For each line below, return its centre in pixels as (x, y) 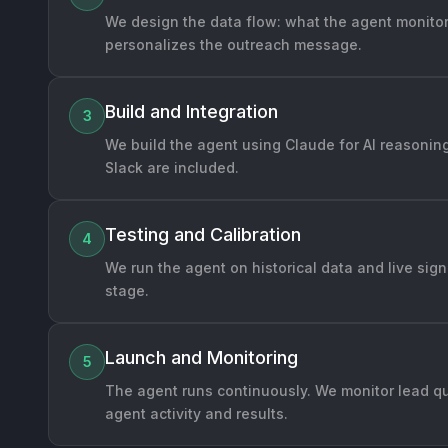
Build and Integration (191, 111)
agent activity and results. (196, 413)
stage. (127, 290)
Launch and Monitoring (201, 357)
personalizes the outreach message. (233, 44)
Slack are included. (172, 167)
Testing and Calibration (203, 234)
